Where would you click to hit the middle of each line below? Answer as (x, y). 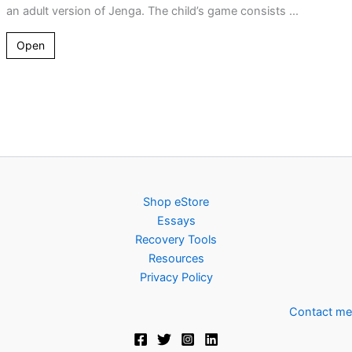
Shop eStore (176, 202)
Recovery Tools (176, 240)
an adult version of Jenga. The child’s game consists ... (152, 11)
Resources (176, 258)
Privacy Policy (176, 277)
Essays (176, 221)
